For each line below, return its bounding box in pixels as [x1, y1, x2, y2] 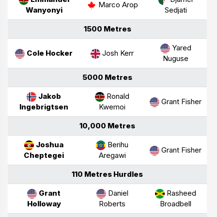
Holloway [27, 199, 61, 208]
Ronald [105, 91, 129, 101]
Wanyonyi [25, 5, 62, 15]
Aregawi [98, 150, 126, 160]
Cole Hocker [27, 48, 73, 58]
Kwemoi [99, 102, 125, 111]
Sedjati [164, 5, 187, 15]
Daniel [106, 188, 128, 198]
